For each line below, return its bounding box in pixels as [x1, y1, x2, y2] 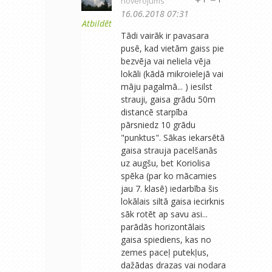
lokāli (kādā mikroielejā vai [121, 67, 223, 80]
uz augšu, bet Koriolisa [121, 157, 210, 169]
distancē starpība [121, 106, 188, 118]
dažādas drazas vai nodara [121, 259, 226, 271]
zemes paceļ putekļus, [121, 246, 209, 258]
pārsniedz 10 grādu [121, 118, 195, 131]
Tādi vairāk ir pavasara [121, 29, 209, 41]
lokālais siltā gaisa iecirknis [121, 195, 225, 207]
